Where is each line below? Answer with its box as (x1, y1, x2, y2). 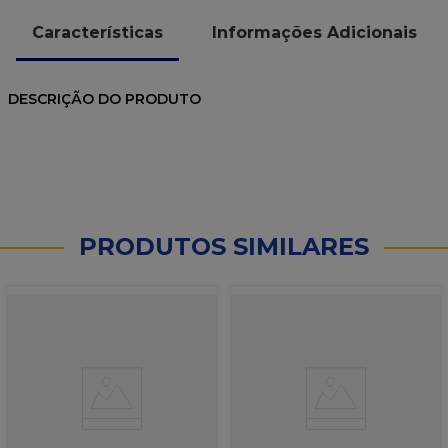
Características (32, 22, 163, 42)
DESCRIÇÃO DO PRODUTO (8, 90, 201, 109)
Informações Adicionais (212, 22, 417, 42)
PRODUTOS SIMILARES (79, 232, 369, 262)
